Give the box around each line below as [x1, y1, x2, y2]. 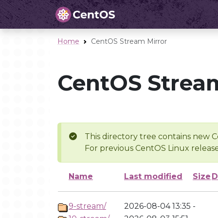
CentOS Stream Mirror [91, 37, 167, 46]
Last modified [124, 172, 182, 181]
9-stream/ [69, 201, 106, 211]
